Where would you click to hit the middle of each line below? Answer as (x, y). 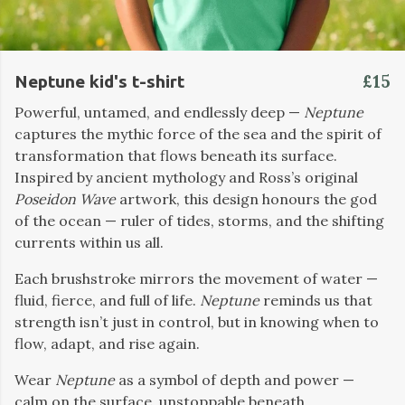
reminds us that (316, 300)
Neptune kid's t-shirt (99, 81)
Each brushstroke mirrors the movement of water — (196, 278)
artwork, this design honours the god (246, 199)
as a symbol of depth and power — (235, 380)
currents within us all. (89, 242)
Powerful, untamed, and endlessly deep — (159, 112)
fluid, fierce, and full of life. (107, 300)
